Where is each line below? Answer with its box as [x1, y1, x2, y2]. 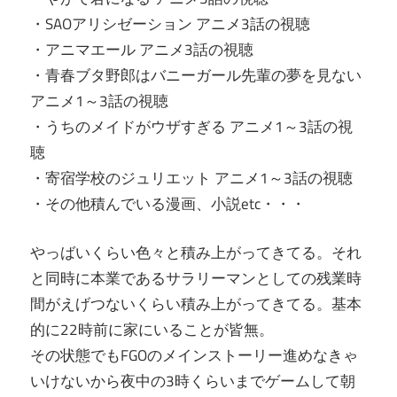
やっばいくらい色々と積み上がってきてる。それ [30, 240, 362, 264]
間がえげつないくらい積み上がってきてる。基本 [30, 292, 362, 315]
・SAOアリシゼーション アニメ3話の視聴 [30, 12, 310, 36]
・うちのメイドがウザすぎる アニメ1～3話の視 [30, 115, 353, 139]
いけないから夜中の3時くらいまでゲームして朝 [30, 369, 355, 393]
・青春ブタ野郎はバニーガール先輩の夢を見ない [30, 64, 362, 88]
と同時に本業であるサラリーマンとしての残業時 [30, 266, 362, 290]
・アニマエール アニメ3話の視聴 [30, 38, 253, 62]
